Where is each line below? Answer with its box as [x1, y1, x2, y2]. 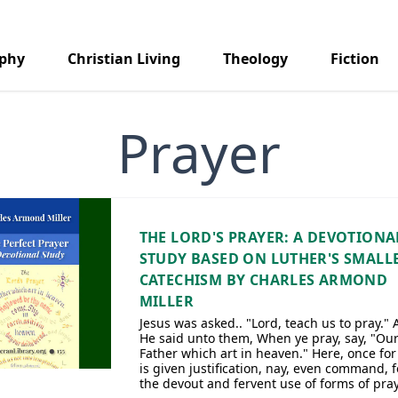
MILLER [139, 291, 194, 311]
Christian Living [68, 49, 180, 68]
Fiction [330, 49, 379, 68]
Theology [223, 49, 288, 68]
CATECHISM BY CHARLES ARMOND [139, 270, 388, 290]
